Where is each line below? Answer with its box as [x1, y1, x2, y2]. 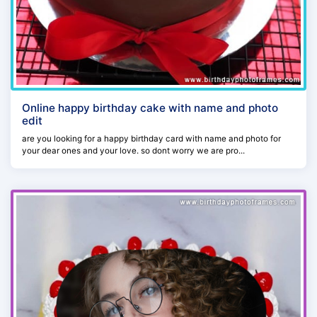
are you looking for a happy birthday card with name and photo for [22, 133, 281, 144]
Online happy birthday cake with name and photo [22, 100, 278, 115]
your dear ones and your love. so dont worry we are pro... [22, 145, 245, 156]
